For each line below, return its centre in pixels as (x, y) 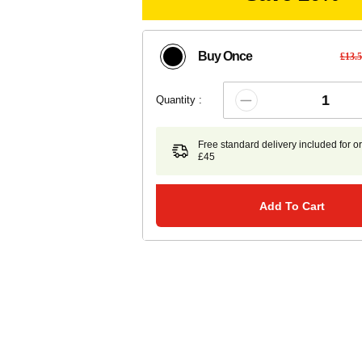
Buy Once (225, 56)
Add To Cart (293, 206)
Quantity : (179, 100)
